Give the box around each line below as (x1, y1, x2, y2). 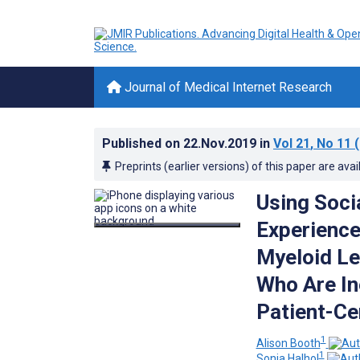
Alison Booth (256, 336, 321, 350)
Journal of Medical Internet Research (121, 80, 332, 95)
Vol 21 (273, 136, 310, 151)
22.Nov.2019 (183, 136, 260, 151)
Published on (102, 136, 183, 151)
